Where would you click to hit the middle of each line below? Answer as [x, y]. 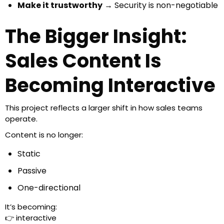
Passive [32, 171]
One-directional [49, 188]
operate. [21, 119]
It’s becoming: [31, 207]
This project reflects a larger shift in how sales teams [104, 108]
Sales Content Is [83, 61]
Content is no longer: [44, 135]
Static [29, 154]
